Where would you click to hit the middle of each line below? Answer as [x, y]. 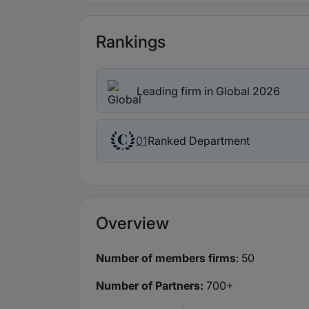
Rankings [131, 42]
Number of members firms [166, 258]
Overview [132, 223]
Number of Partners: [150, 286]
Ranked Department [199, 140]
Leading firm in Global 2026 [208, 91]
